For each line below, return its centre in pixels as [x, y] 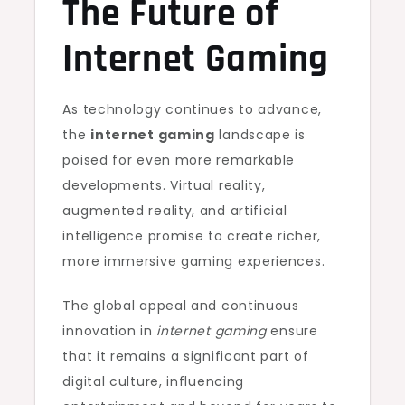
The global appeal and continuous [181, 306]
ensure [292, 331]
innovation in [110, 331]
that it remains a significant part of [186, 356]
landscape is [260, 135]
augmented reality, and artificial [175, 211]
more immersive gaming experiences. [194, 261]
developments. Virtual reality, [164, 185]
